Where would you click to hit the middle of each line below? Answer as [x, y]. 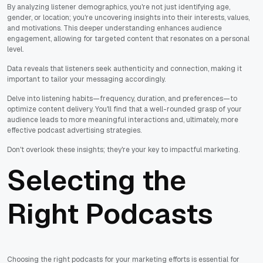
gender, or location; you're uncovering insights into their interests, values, [128, 17]
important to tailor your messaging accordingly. [86, 79]
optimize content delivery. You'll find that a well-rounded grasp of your [124, 109]
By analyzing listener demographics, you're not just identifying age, [119, 7]
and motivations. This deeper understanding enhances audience [114, 28]
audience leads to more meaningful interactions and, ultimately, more [123, 119]
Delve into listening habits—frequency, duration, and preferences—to [122, 98]
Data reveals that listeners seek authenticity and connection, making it [124, 68]
